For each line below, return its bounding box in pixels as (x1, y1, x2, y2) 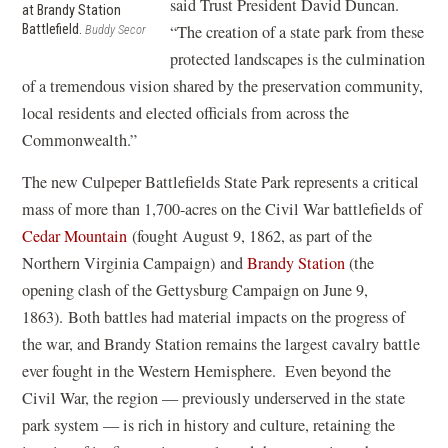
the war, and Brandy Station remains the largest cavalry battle (22, 333, 421, 355)
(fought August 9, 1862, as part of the (132, 225, 373, 247)
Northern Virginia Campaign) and (22, 252, 248, 274)
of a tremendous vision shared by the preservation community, (22, 75, 424, 97)
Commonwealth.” (22, 129, 143, 151)
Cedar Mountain (22, 225, 133, 247)
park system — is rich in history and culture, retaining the (22, 414, 396, 436)
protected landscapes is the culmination (170, 48, 426, 70)
